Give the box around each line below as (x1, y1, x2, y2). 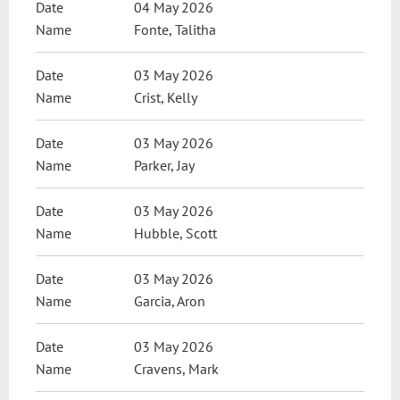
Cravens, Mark (134, 360, 220, 379)
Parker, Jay (134, 156, 196, 175)
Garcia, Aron (134, 292, 206, 311)
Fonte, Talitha (134, 21, 217, 39)
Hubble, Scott (134, 224, 218, 243)
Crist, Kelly (134, 88, 198, 107)
